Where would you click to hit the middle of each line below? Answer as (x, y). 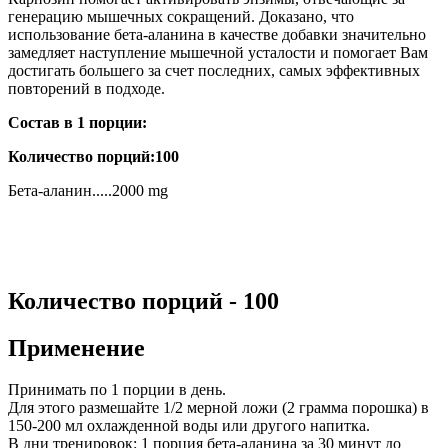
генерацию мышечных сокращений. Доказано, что (181, 16)
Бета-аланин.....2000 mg (88, 190)
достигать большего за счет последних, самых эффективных (214, 70)
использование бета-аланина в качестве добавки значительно (217, 34)
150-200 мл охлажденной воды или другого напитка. (191, 426)
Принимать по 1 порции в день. (119, 390)
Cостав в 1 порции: (77, 122)
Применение (76, 347)
